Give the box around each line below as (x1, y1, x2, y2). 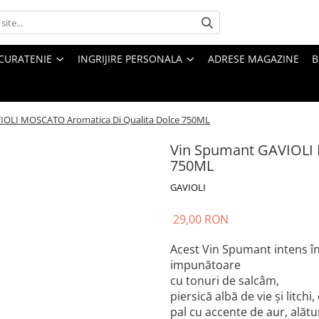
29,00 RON (173, 211, 229, 227)
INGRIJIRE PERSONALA (78, 52, 182, 66)
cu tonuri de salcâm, (170, 273, 279, 288)
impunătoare (170, 257, 241, 273)
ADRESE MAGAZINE (208, 52, 299, 66)
